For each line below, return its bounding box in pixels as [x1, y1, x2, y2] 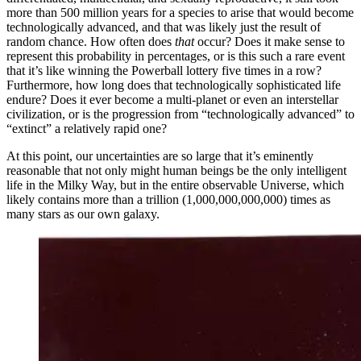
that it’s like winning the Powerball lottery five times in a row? [6, 64, 322, 78]
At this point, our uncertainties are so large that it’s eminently [6, 149, 313, 164]
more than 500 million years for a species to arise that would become [6, 6, 354, 20]
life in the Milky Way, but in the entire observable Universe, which [6, 178, 344, 193]
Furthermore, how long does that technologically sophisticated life [6, 78, 341, 93]
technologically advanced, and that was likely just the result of [6, 20, 321, 35]
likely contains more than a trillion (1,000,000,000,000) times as [6, 193, 330, 207]
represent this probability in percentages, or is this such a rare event [6, 49, 345, 64]
